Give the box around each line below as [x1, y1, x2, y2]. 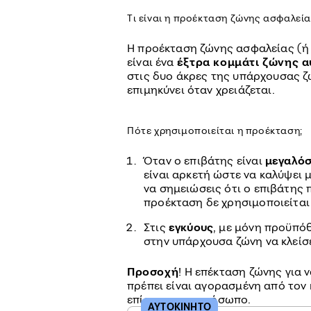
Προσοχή [127, 264, 179, 278]
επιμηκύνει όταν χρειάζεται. [127, 83, 275, 96]
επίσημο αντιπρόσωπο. [127, 292, 251, 306]
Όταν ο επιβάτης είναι [144, 153, 265, 167]
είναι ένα [127, 55, 177, 69]
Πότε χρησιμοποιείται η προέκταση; [127, 124, 303, 136]
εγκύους [168, 220, 214, 234]
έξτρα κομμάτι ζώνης [176, 55, 299, 69]
